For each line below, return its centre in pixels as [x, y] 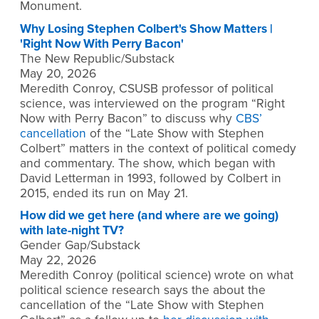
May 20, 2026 [58, 73]
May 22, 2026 [58, 261]
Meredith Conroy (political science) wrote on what [157, 276]
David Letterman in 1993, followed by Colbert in [151, 178]
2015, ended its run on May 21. [104, 193]
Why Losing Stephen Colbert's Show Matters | [146, 28]
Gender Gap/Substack [80, 246]
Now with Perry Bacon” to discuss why [128, 118]
